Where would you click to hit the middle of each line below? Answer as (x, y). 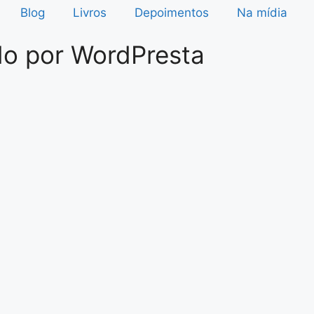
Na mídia (262, 12)
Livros (89, 12)
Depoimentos (171, 12)
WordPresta (138, 54)
